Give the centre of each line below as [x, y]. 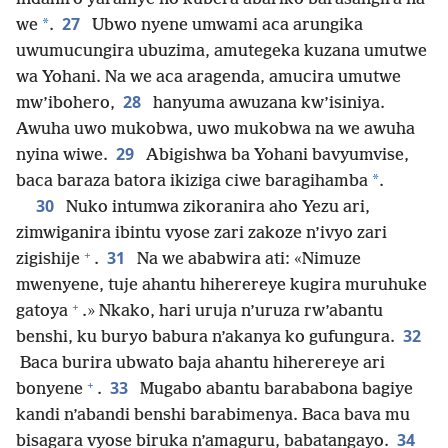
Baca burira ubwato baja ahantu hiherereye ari [200, 364]
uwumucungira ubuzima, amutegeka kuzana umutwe [221, 52]
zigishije [48, 260]
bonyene [49, 390]
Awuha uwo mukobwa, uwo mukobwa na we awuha [215, 130]
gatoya [42, 312]
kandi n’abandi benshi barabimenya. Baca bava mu [213, 416]
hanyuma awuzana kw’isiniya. [267, 104]
